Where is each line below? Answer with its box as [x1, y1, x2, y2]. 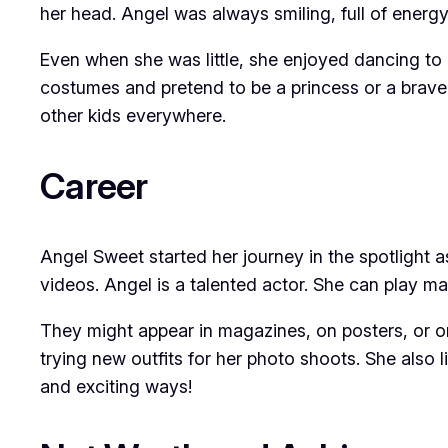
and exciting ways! [40, 376, 192, 398]
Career [40, 164, 148, 209]
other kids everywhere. [40, 105, 226, 127]
